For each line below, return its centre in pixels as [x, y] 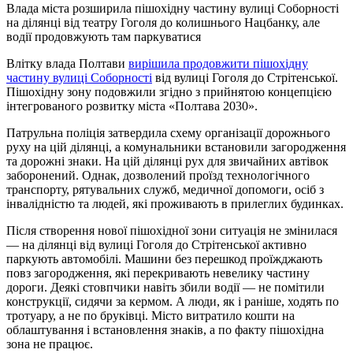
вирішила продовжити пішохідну [218, 63]
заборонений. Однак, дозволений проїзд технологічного [158, 175]
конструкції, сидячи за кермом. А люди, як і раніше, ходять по [173, 301]
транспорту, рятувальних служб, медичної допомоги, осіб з [165, 189]
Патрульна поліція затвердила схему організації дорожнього [168, 132]
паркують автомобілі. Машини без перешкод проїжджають [164, 258]
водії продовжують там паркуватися [104, 36]
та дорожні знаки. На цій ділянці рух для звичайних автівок [167, 161]
